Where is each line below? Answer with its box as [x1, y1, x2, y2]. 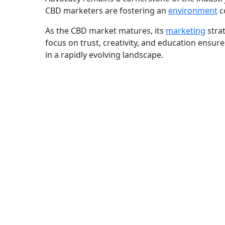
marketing [166, 25, 205, 37]
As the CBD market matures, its [45, 25, 166, 37]
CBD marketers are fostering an [45, 5, 168, 17]
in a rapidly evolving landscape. [45, 49, 163, 61]
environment [168, 5, 217, 17]
